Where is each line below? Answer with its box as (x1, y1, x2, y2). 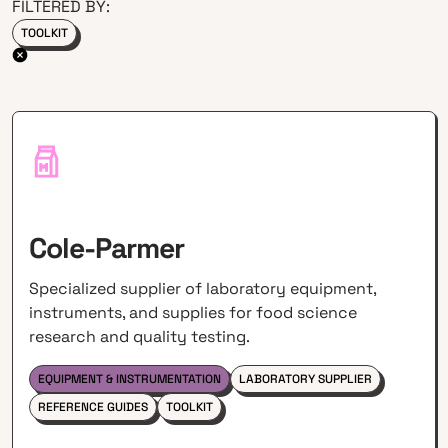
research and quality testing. (29, 326, 251, 348)
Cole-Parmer (29, 230, 185, 267)
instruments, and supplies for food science (29, 302, 358, 324)
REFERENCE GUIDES (38, 399, 149, 416)
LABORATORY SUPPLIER (239, 371, 373, 388)
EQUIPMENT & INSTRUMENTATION (38, 371, 222, 388)
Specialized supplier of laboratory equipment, (29, 278, 377, 300)
